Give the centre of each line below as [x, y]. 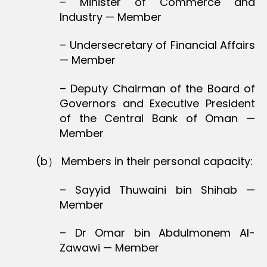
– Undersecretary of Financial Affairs [157, 45]
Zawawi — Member [109, 248]
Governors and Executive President [157, 103]
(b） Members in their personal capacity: [144, 162]
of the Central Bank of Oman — [157, 118]
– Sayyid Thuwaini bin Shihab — [157, 190]
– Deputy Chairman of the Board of [157, 88]
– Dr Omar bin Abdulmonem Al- [157, 233]
